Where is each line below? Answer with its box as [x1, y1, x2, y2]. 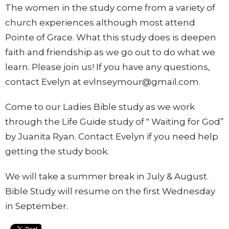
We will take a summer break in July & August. [5, 171, 209, 182]
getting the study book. [5, 146, 109, 157]
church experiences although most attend [5, 17, 195, 28]
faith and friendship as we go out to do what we [5, 47, 215, 58]
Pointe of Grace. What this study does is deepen [5, 32, 216, 43]
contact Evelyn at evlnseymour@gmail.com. [5, 77, 200, 87]
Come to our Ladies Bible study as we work [5, 102, 195, 112]
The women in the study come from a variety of [5, 3, 215, 13]
